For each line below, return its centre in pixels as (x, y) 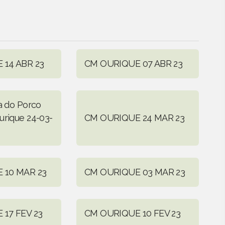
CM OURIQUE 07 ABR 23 (133, 63)
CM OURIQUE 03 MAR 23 (135, 172)
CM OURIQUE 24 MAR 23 (134, 118)
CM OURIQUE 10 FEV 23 (132, 213)
